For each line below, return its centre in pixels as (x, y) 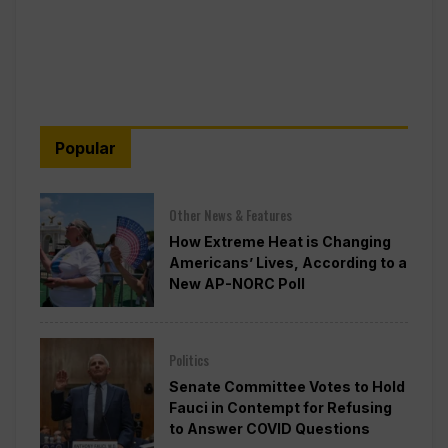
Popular (85, 147)
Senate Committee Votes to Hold (286, 387)
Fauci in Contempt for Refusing (280, 408)
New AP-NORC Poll (236, 284)
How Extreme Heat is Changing (279, 242)
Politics (188, 360)
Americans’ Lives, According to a (287, 263)
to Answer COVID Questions (269, 429)
